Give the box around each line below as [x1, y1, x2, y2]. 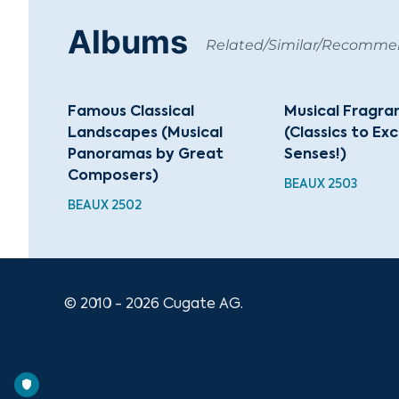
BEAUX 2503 [284, 177, 358, 191]
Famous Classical [68, 104, 194, 119]
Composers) [68, 168, 159, 183]
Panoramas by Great [68, 147, 224, 162]
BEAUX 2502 [68, 199, 142, 212]
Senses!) [284, 147, 347, 162]
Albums [68, 21, 188, 61]
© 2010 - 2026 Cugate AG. [64, 297, 243, 312]
